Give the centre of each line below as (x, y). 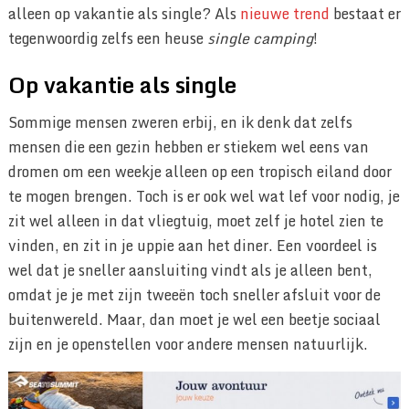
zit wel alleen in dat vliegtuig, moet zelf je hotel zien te (195, 221)
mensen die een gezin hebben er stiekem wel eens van (188, 147)
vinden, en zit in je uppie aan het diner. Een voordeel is (192, 246)
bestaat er (365, 14)
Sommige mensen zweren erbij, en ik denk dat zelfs (180, 123)
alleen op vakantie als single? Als (124, 14)
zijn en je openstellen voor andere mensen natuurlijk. (188, 345)
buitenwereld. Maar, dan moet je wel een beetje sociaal (194, 320)
